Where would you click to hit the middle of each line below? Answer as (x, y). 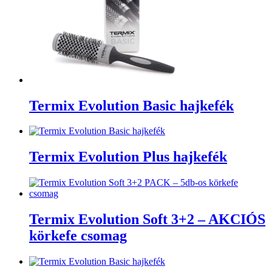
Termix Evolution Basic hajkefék (131, 105)
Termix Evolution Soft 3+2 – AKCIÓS (147, 219)
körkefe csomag (78, 236)
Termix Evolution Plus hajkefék (128, 157)
